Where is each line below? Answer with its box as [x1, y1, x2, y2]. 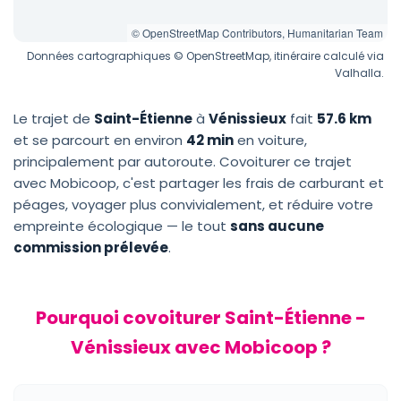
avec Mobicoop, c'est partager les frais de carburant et [13, 174, 384, 192]
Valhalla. [335, 65, 384, 81]
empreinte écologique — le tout [13, 217, 230, 235]
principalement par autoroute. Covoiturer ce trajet [13, 152, 352, 171]
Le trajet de [13, 109, 94, 128]
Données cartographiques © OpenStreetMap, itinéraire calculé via [27, 48, 384, 64]
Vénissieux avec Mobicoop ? [70, 335, 331, 360]
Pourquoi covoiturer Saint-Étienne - [35, 305, 366, 330]
